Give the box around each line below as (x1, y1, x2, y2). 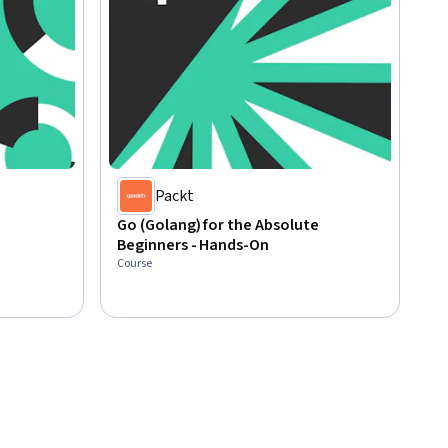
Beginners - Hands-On (117, 234, 270, 257)
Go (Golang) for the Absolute (117, 214, 319, 237)
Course (117, 255, 152, 273)
